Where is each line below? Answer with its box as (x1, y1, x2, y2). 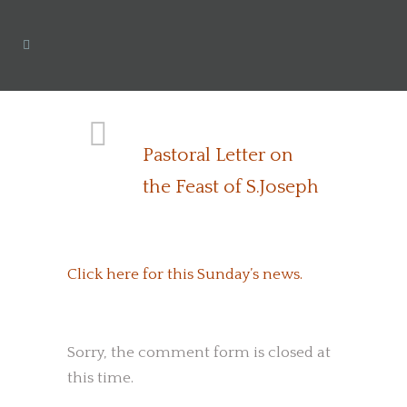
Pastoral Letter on (143, 144, 293, 165)
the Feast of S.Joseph (143, 176, 319, 197)
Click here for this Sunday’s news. (67, 266, 303, 283)
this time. (67, 370, 134, 386)
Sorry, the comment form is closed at (67, 344, 331, 361)
